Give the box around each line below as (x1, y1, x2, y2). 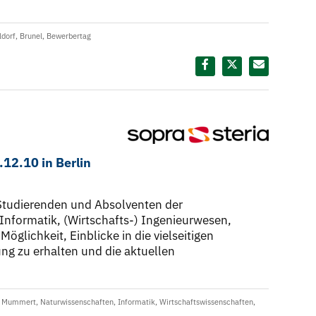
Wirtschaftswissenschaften (159, 297, 253, 308)
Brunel (20, 31, 42, 42)
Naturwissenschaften (40, 297, 114, 308)
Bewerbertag (47, 31, 91, 42)
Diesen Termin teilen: (92, 59, 188, 72)
